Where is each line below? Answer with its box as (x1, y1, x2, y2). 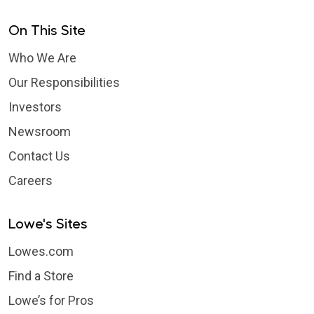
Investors (8, 100, 62, 115)
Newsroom (8, 124, 71, 139)
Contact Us (8, 149, 70, 164)
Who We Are (8, 50, 76, 66)
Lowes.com (8, 244, 74, 259)
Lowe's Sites (8, 215, 88, 233)
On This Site (8, 22, 86, 39)
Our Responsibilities (8, 75, 120, 90)
